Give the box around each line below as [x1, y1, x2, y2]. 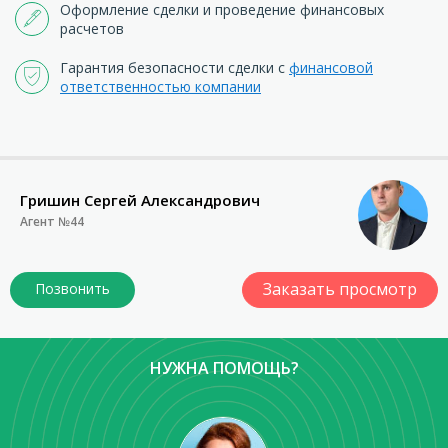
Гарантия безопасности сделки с [60, 57, 289, 77]
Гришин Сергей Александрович [20, 189, 260, 210]
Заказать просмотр [263, 277, 417, 300]
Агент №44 [20, 212, 84, 230]
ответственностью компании [60, 76, 261, 96]
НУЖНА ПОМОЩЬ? [149, 356, 299, 379]
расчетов [60, 18, 124, 38]
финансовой [289, 57, 373, 77]
